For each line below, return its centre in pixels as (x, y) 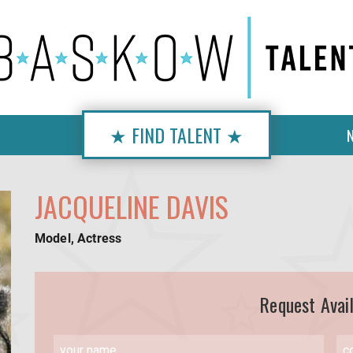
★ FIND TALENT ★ (176, 135)
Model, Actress (78, 238)
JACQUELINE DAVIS (132, 206)
